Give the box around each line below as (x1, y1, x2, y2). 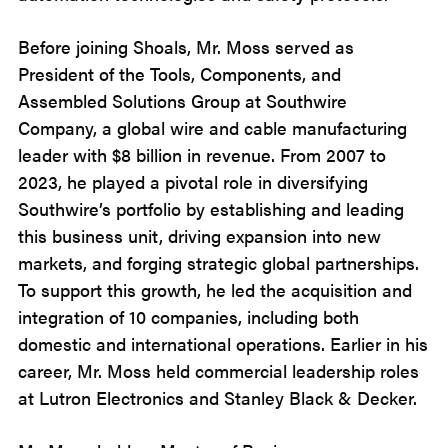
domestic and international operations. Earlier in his (18, 331, 428, 356)
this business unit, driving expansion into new (18, 223, 381, 248)
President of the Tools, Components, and (18, 61, 341, 86)
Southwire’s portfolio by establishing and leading (18, 196, 404, 221)
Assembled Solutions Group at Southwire (18, 88, 347, 113)
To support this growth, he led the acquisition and (18, 277, 412, 302)
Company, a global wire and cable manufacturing (18, 115, 407, 140)
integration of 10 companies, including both (18, 304, 359, 329)
